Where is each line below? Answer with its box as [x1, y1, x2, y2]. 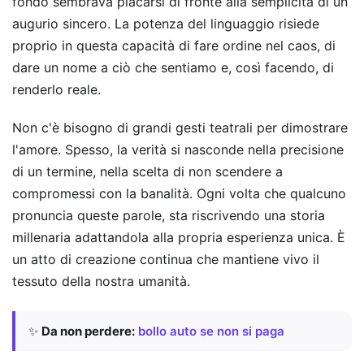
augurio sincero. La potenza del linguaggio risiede [12, 15, 319, 32]
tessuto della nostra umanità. [12, 273, 190, 290]
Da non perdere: [41, 323, 135, 339]
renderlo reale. [12, 81, 101, 98]
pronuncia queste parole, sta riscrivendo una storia [12, 207, 325, 224]
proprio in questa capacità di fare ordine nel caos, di [12, 37, 336, 54]
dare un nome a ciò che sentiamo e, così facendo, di [12, 59, 334, 76]
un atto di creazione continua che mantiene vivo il [12, 251, 319, 268]
